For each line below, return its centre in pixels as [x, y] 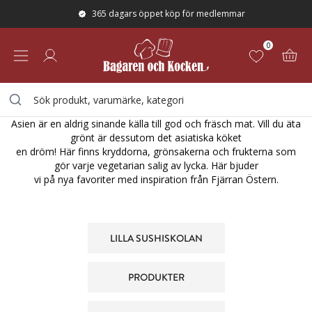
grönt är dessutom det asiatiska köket [156, 138]
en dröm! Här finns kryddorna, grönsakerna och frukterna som [156, 151]
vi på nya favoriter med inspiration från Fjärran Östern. [156, 179]
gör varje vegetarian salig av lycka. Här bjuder [156, 165]
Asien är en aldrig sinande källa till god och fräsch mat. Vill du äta [156, 124]
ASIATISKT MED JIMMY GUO [115, 74]
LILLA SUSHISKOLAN [156, 238]
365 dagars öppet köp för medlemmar [169, 14]
